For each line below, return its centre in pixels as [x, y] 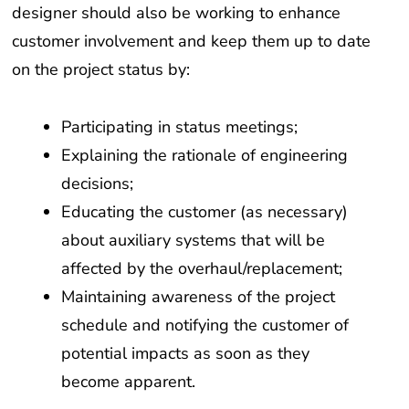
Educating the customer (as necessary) [205, 211]
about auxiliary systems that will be [194, 240]
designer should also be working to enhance [177, 13]
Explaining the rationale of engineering [205, 155]
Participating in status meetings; [180, 126]
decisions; [98, 183]
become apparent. [129, 381]
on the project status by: [101, 70]
